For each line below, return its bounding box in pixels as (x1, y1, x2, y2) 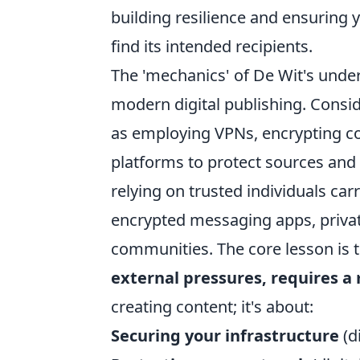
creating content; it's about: (111, 296, 313, 317)
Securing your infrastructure (111, 325, 339, 346)
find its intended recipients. (111, 35, 313, 57)
